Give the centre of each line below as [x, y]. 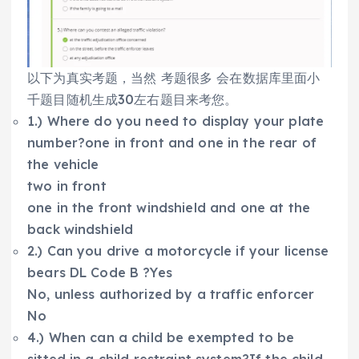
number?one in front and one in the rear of [172, 143]
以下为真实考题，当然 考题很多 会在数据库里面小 [174, 78]
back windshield [81, 230]
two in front [67, 186]
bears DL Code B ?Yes [100, 273]
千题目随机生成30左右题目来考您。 [133, 100]
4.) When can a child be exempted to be [161, 338]
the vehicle [63, 165]
